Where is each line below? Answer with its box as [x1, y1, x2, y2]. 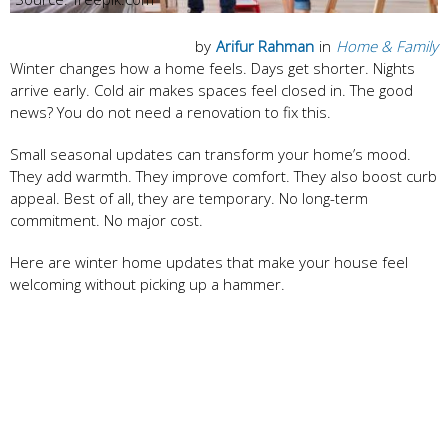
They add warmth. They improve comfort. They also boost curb [10, 165, 437, 186]
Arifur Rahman [216, 35, 314, 56]
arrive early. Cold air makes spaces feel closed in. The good [10, 79, 413, 100]
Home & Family [336, 35, 438, 56]
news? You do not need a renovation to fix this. [10, 101, 331, 122]
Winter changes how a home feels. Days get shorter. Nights [10, 57, 415, 78]
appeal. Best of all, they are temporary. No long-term [10, 187, 368, 208]
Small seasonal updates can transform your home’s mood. [10, 143, 411, 164]
